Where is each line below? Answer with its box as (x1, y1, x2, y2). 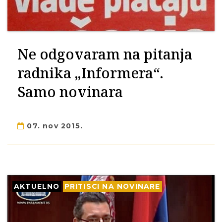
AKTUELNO (14, 182, 60, 190)
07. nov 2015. (24, 121, 83, 130)
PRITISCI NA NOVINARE (64, 182, 161, 190)
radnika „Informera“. (17, 63, 164, 82)
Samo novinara (17, 82, 123, 101)
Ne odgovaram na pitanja (17, 44, 192, 63)
